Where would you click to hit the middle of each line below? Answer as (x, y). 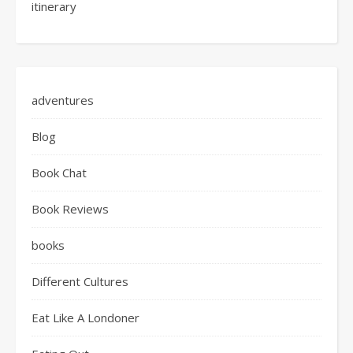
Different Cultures (80, 281)
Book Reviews (70, 208)
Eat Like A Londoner (85, 317)
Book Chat (59, 172)
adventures (63, 100)
